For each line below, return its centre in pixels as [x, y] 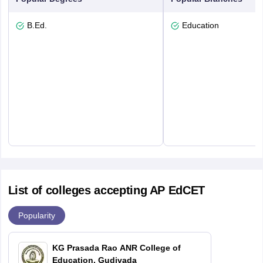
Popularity [36, 215]
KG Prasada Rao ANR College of [116, 248]
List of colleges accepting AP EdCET [106, 190]
